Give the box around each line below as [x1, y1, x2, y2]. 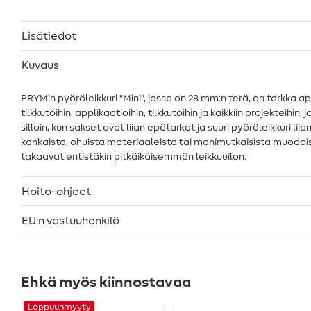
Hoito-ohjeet [22, 185, 91, 197]
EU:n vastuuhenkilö [22, 215, 119, 226]
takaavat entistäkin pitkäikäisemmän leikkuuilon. [21, 151, 246, 162]
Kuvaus [22, 59, 59, 71]
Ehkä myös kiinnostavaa [21, 275, 191, 289]
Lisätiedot [22, 30, 76, 42]
